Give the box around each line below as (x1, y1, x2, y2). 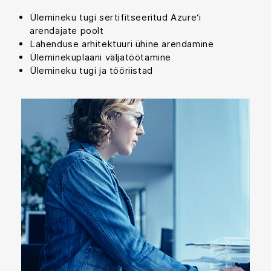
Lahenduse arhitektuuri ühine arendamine (30, 38, 214, 50)
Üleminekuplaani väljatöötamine (30, 51, 171, 63)
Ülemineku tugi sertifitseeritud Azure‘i (30, 11, 201, 23)
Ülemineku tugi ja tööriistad (30, 64, 153, 76)
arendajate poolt (30, 24, 104, 36)
